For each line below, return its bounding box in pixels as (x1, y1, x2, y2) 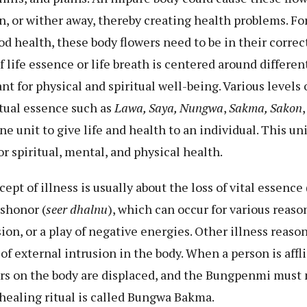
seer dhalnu (46, 201, 108, 218)
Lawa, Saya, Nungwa (114, 99, 223, 116)
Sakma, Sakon (229, 99, 302, 116)
